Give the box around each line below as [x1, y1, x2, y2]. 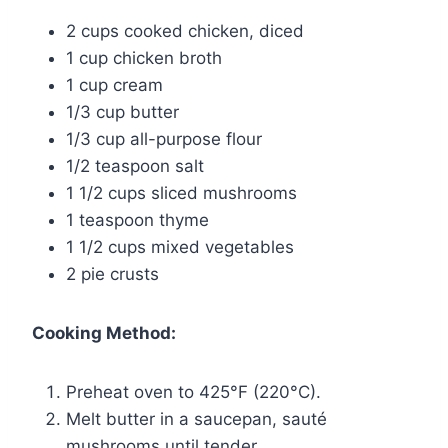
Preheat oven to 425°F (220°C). [66, 381, 321, 402]
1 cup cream [66, 74, 163, 95]
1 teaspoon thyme [66, 209, 209, 230]
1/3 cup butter [66, 101, 179, 122]
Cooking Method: [32, 322, 176, 343]
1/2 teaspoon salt [66, 155, 204, 176]
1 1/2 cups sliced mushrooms [66, 182, 297, 203]
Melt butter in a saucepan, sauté [66, 408, 327, 429]
